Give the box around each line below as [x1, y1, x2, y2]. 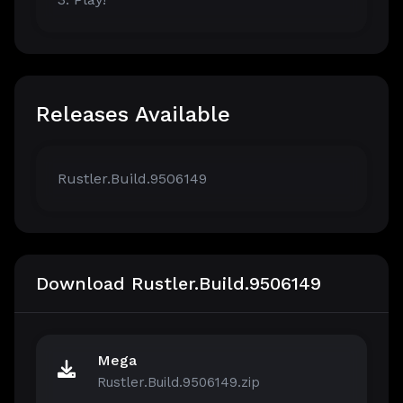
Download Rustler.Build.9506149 [36, 273, 321, 295]
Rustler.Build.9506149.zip [97, 374, 260, 391]
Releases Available [36, 102, 230, 128]
